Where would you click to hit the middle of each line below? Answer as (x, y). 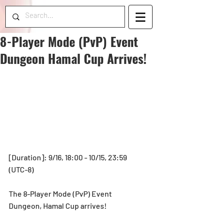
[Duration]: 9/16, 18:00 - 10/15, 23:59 (69, 157)
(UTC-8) (21, 169)
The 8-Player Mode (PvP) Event (61, 193)
